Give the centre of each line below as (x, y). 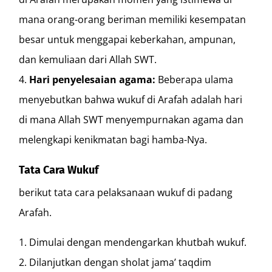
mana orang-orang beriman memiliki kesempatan (133, 19)
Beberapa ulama (195, 79)
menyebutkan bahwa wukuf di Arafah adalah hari (131, 99)
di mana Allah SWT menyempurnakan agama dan (131, 119)
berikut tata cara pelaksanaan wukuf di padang (126, 192)
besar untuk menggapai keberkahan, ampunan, (127, 39)
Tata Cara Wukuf (59, 170)
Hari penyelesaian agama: (93, 79)
